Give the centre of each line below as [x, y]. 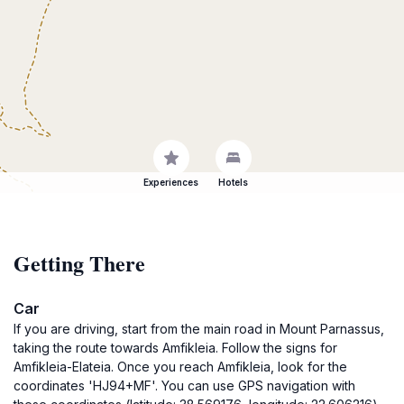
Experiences [171, 182]
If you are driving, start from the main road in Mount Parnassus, [199, 329]
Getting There [79, 263]
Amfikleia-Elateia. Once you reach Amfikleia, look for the [180, 367]
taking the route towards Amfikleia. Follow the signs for [175, 348]
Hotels [233, 182]
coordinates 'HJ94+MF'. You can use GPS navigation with [184, 386]
